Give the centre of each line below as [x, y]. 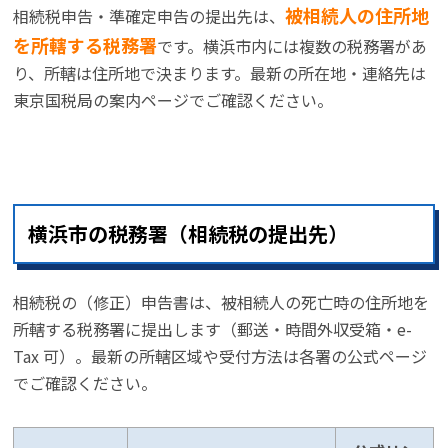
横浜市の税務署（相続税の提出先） [188, 233]
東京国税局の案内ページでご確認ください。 [173, 100]
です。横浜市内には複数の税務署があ [292, 46]
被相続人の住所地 [357, 15]
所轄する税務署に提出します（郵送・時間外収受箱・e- [213, 329]
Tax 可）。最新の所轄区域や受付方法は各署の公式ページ [220, 356]
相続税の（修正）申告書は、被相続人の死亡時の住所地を [221, 302]
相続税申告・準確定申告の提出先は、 [149, 16]
